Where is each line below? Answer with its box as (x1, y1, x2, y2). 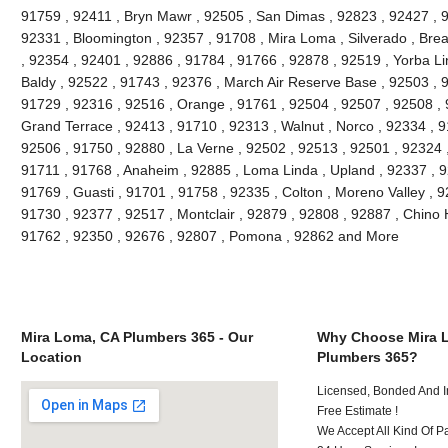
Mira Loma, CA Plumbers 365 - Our (20, 328, 253, 345)
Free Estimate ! (317, 403, 399, 418)
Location (20, 348, 82, 365)
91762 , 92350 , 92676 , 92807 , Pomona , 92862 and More (20, 227, 399, 244)
